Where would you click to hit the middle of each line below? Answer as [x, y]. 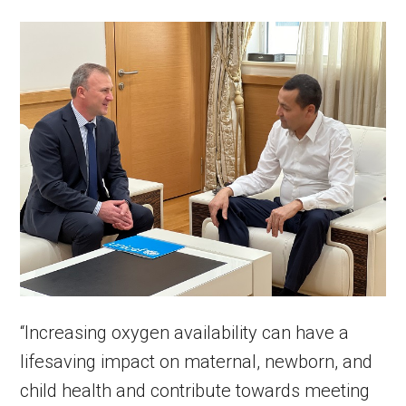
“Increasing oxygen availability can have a [185, 332]
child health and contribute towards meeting [195, 390]
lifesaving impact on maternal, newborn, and [197, 361]
